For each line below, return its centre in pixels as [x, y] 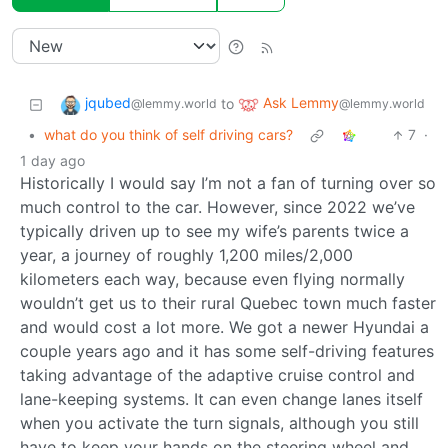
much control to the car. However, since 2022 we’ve [217, 207]
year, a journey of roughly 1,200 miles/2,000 [186, 255]
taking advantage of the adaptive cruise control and [217, 375]
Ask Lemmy [301, 103]
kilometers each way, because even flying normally [212, 279]
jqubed [108, 103]
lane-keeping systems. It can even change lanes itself [221, 399]
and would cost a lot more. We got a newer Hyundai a [224, 327]
